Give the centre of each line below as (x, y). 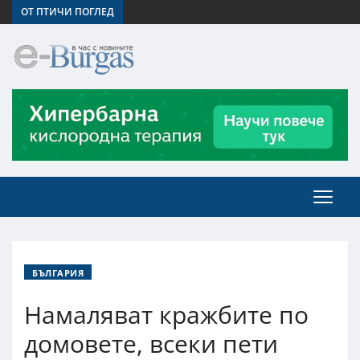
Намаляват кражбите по (166, 314)
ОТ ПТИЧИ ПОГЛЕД (67, 12)
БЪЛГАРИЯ (58, 272)
